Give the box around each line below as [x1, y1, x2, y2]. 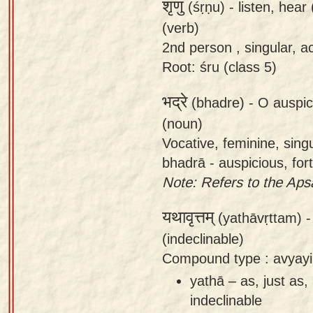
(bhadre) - [187, 94, 258, 110]
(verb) [162, 19, 199, 36]
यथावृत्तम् [162, 208, 214, 227]
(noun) [162, 115, 203, 131]
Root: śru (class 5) [162, 58, 277, 75]
